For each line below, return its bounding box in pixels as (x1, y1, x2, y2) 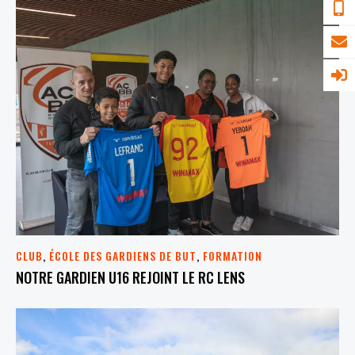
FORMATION (203, 247, 262, 265)
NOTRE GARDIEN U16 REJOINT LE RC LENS (16, 266, 245, 288)
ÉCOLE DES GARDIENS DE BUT (49, 247, 197, 265)
